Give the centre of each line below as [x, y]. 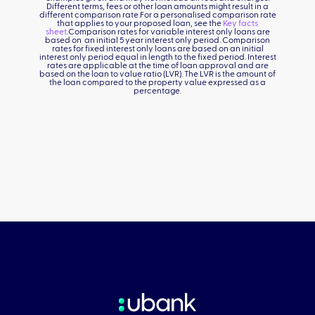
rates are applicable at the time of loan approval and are [157, 65]
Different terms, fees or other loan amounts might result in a [157, 6]
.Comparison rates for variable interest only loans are [168, 32]
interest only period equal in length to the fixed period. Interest [157, 57]
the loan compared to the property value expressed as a [157, 82]
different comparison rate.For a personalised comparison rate [157, 15]
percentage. [157, 91]
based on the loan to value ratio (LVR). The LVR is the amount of [157, 74]
